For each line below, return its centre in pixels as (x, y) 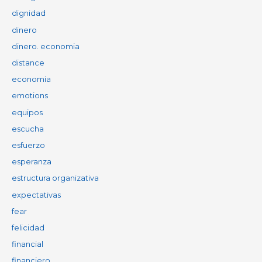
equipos (27, 112)
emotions (30, 96)
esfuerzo (28, 145)
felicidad (28, 227)
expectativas (36, 195)
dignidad (28, 13)
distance (28, 63)
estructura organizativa (55, 178)
